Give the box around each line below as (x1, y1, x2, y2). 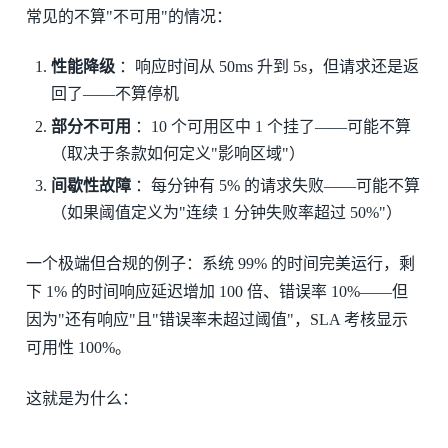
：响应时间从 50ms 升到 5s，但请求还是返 (115, 57, 420, 75)
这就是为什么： (25, 389, 138, 407)
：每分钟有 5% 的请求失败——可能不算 (131, 177, 421, 195)
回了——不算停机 (51, 84, 180, 102)
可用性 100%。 (25, 339, 131, 357)
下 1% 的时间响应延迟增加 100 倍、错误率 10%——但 (25, 283, 408, 301)
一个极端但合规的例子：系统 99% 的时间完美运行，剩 (25, 255, 415, 273)
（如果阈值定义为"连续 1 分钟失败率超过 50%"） (51, 204, 403, 222)
